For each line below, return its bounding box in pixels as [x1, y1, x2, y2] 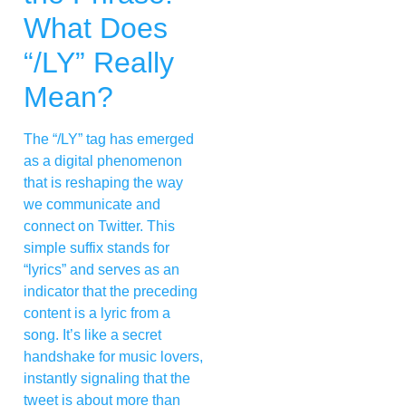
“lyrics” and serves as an [24, 262, 179, 278]
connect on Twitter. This [24, 218, 175, 235]
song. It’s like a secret [24, 327, 161, 343]
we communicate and [24, 197, 160, 213]
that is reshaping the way [24, 175, 183, 191]
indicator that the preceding [24, 284, 198, 300]
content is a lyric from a [24, 305, 170, 322]
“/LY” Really [24, 46, 174, 80]
